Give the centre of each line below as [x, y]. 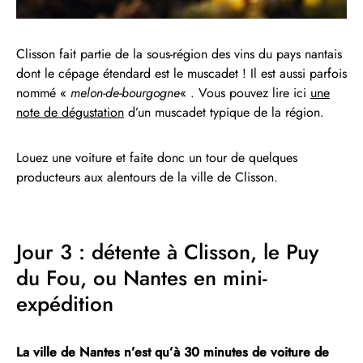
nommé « [43, 92]
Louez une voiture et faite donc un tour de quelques [157, 157]
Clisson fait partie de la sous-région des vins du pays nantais [179, 53]
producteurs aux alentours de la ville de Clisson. [147, 177]
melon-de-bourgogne [125, 92]
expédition [65, 303]
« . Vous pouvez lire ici [245, 92]
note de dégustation [70, 112]
